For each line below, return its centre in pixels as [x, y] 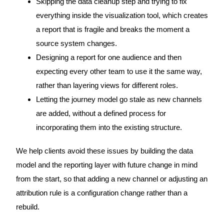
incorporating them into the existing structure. [109, 127]
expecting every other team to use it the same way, [119, 71]
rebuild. [27, 207]
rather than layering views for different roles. [107, 85]
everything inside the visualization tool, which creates [122, 15]
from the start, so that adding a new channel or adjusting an [111, 179]
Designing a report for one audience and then [108, 57]
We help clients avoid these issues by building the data [104, 151]
